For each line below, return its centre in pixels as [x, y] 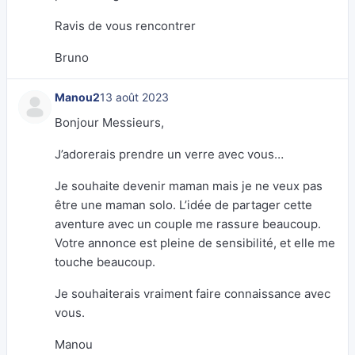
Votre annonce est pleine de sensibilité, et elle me [195, 243]
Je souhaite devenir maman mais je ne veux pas [189, 186]
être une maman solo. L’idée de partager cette [183, 205]
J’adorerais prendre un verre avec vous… [169, 154]
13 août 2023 [134, 97]
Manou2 [77, 97]
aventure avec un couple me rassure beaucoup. [188, 224]
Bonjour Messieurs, [109, 122]
